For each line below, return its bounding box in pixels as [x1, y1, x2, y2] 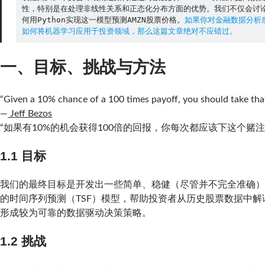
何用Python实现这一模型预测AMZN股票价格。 [21, 15, 185, 24]
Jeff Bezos [8, 108, 53, 118]
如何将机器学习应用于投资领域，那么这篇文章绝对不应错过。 [21, 26, 237, 35]
